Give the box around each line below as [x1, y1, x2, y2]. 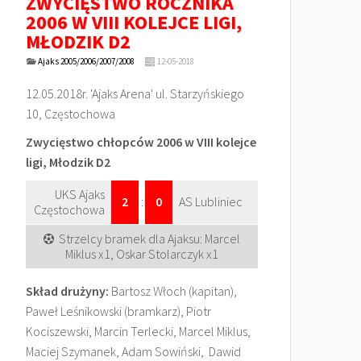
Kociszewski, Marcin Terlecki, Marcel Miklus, [26, 323, 251, 339]
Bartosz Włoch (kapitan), [109, 283, 237, 299]
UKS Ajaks [55, 186, 105, 202]
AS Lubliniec [179, 193, 243, 210]
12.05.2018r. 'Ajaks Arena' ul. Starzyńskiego [26, 85, 244, 102]
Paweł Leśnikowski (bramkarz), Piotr [26, 303, 211, 319]
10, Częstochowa [26, 106, 115, 122]
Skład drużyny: [26, 283, 109, 299]
